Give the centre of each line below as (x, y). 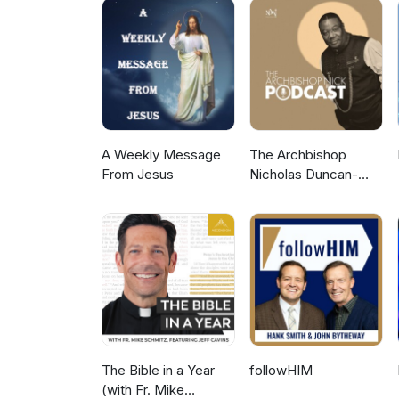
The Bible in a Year (158, 370)
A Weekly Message (161, 155)
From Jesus (138, 175)
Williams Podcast (302, 194)
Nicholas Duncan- (304, 175)
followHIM (281, 370)
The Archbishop (298, 155)
